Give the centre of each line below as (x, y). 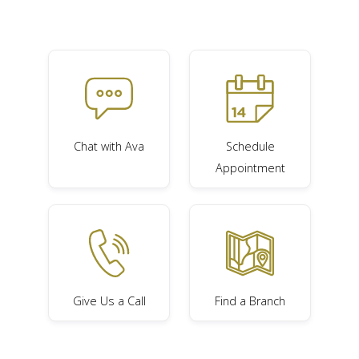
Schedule (250, 147)
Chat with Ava (109, 147)
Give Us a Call (109, 301)
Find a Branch (250, 301)
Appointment (250, 168)
